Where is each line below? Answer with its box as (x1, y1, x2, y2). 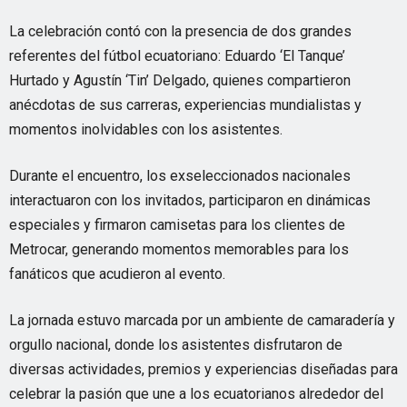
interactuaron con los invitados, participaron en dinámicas (9, 192, 371, 209)
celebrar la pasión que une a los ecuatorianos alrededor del (9, 385, 383, 402)
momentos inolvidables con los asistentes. (9, 121, 283, 138)
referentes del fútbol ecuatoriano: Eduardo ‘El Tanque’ (9, 47, 345, 65)
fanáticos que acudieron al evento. (9, 265, 225, 283)
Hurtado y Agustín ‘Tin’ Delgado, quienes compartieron (9, 72, 351, 89)
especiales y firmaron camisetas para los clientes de (9, 216, 345, 233)
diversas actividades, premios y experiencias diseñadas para (9, 361, 398, 378)
